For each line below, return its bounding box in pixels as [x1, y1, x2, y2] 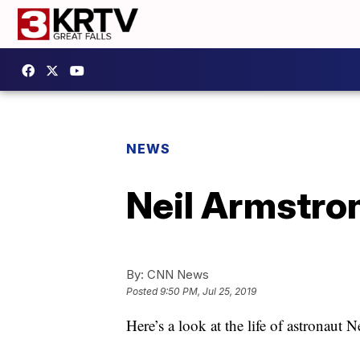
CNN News [144, 267, 209, 282]
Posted [126, 285, 160, 298]
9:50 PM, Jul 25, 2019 [160, 285, 256, 298]
